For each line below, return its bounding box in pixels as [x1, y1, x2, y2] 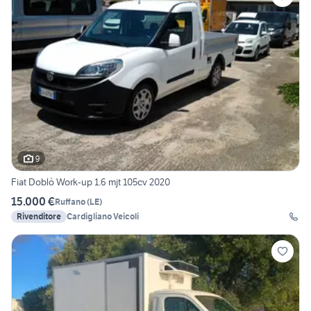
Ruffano [55, 196, 85, 207]
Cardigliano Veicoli [67, 211, 139, 222]
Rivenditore [17, 211, 61, 222]
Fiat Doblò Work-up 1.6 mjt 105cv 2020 [11, 176, 170, 189]
